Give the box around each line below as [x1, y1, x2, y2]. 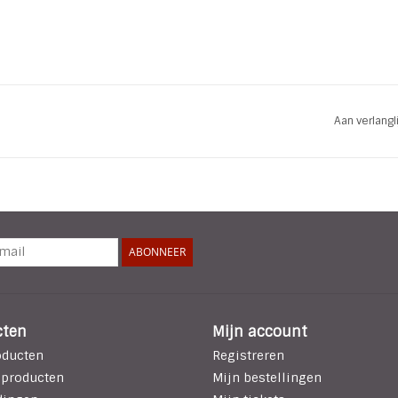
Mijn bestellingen [212, 370, 322, 386]
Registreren [212, 347, 284, 364]
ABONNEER [129, 244, 186, 260]
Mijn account [212, 322, 307, 342]
